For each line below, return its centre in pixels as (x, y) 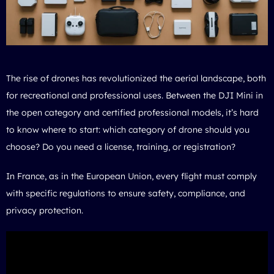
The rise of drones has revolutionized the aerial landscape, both (136, 78)
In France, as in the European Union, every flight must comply (131, 176)
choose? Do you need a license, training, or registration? (121, 146)
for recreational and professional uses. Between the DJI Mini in (135, 95)
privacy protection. (45, 210)
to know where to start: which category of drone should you (128, 129)
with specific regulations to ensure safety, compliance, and (126, 193)
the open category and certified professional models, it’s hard (132, 112)
